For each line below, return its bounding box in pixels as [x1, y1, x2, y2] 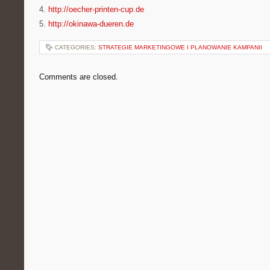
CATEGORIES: [55, 44, 98, 51]
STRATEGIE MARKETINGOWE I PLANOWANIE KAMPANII [98, 44, 262, 51]
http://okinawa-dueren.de [48, 19, 134, 28]
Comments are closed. [39, 72, 118, 81]
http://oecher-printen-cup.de [48, 5, 144, 14]
